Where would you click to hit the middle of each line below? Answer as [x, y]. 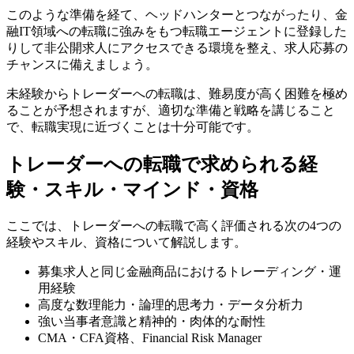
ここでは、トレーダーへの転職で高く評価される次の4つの [174, 225]
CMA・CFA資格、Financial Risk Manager [150, 337]
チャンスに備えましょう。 [82, 64]
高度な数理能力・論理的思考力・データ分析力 [171, 304]
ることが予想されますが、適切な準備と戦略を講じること [171, 110]
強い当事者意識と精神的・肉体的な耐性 [152, 321]
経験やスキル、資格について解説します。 [126, 242]
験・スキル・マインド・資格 [132, 189]
